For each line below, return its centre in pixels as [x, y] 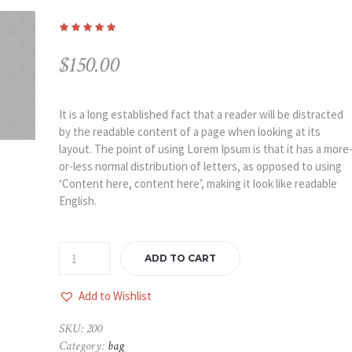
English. [77, 201]
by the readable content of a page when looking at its [189, 132]
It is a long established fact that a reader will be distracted [201, 114]
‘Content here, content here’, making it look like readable [198, 183]
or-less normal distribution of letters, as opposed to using [200, 166]
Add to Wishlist [115, 296]
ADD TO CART [180, 258]
